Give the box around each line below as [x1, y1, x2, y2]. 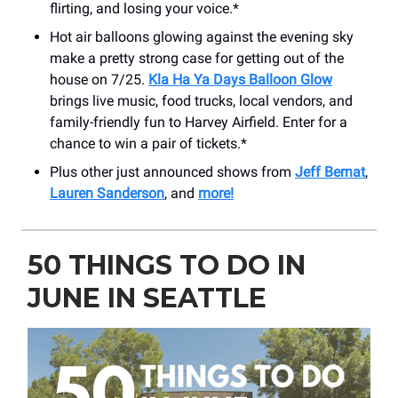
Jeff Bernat [295, 163, 365, 180]
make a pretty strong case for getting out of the [50, 49, 344, 67]
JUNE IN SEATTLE [28, 281, 267, 314]
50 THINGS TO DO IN [28, 248, 306, 282]
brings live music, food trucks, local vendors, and [50, 92, 353, 109]
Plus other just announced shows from [50, 163, 295, 180]
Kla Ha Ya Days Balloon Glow [148, 70, 332, 88]
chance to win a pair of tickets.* [50, 134, 247, 152]
